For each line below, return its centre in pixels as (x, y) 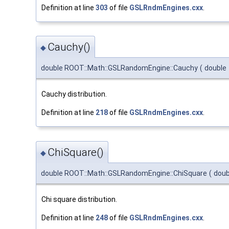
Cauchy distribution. (74, 94)
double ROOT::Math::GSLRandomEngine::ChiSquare (124, 173)
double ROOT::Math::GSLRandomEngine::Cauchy (119, 68)
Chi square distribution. (79, 199)
